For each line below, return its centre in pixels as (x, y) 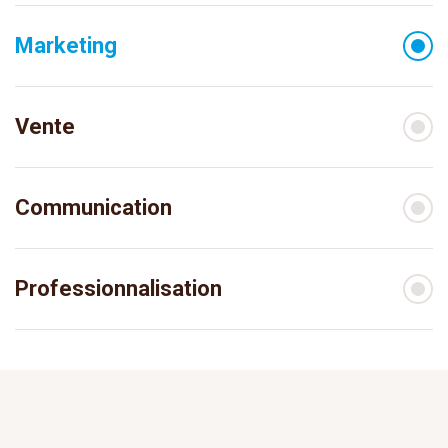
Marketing (66, 45)
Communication (93, 207)
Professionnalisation (118, 288)
